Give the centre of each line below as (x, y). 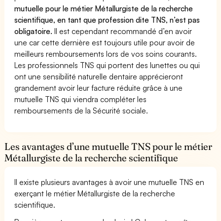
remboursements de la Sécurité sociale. (81, 110)
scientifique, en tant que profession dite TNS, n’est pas (107, 19)
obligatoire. (35, 31)
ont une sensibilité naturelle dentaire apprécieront (99, 76)
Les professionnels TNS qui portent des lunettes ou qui (107, 65)
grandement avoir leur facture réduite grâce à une (99, 88)
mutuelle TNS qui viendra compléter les (81, 99)
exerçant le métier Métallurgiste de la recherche (95, 193)
